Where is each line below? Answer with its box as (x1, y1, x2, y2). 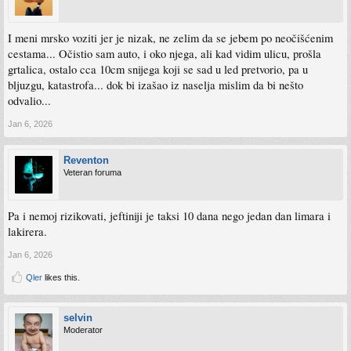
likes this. (42, 272, 80, 282)
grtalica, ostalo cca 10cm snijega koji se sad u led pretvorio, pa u (8, 61, 308, 77)
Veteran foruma (63, 167, 121, 177)
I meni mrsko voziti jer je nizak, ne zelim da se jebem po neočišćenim (8, 30, 333, 45)
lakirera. (8, 223, 47, 239)
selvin (63, 311, 92, 324)
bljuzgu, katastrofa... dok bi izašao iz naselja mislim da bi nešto (8, 77, 303, 92)
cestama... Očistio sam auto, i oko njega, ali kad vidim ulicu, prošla (8, 45, 321, 61)
